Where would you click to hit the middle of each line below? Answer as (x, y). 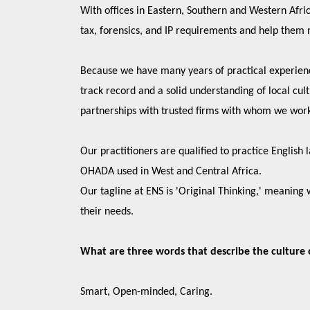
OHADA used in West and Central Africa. (171, 172)
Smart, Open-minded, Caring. (146, 292)
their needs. (109, 212)
